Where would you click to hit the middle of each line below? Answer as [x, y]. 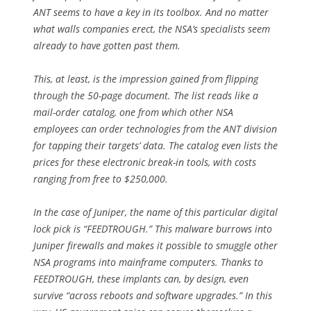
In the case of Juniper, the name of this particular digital [155, 212]
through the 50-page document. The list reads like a [146, 95]
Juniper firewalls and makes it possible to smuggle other [155, 245]
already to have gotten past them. [107, 45]
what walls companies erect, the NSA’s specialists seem [152, 28]
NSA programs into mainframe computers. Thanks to [148, 262]
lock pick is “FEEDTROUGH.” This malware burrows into [153, 228]
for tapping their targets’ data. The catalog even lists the [155, 145]
